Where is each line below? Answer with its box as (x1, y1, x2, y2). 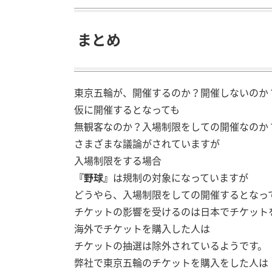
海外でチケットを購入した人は (74, 220, 210, 236)
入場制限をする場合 (74, 152, 161, 168)
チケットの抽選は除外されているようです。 (74, 237, 267, 253)
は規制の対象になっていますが (113, 169, 248, 185)
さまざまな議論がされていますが (74, 135, 220, 151)
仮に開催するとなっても (74, 101, 180, 117)
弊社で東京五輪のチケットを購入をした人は (74, 254, 268, 270)
